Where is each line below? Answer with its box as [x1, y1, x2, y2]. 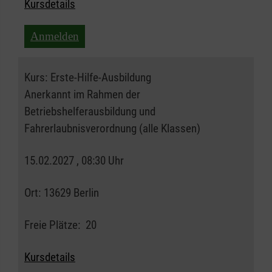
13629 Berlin [44, 186, 99, 200]
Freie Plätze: [24, 218, 80, 233]
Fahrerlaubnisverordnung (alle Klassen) [24, 121, 200, 136]
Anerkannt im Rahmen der [24, 87, 140, 102]
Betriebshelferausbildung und [24, 104, 155, 119]
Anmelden [30, 30, 79, 43]
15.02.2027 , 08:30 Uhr [24, 154, 124, 168]
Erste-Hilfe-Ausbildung [50, 70, 151, 85]
